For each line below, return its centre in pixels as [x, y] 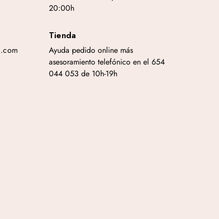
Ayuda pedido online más [91, 50]
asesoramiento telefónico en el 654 [107, 62]
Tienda [62, 35]
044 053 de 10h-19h [83, 74]
